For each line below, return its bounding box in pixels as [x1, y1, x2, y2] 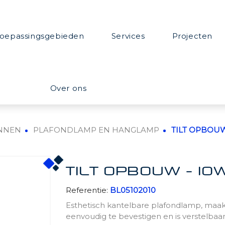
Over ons [50, 83, 87, 93]
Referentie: [66, 185, 108, 195]
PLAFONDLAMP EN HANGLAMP [33, 125, 159, 135]
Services [111, 31, 145, 41]
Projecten [172, 31, 212, 41]
